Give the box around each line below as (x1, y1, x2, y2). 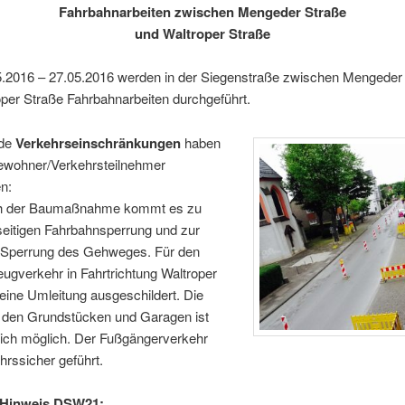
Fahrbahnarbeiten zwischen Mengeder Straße (58, 2, 346, 23)
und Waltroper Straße (134, 24, 270, 44)
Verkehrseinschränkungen (14, 132, 181, 153)
